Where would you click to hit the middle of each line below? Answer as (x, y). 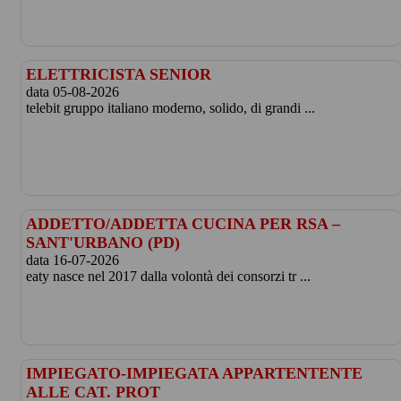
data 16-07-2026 (72, 260)
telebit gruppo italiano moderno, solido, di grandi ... (170, 108)
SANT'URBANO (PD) (102, 243)
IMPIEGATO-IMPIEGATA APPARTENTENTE (194, 373)
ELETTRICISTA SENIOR (118, 74)
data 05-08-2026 (72, 92)
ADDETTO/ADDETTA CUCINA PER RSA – (183, 224)
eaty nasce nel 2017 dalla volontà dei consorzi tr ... (168, 276)
